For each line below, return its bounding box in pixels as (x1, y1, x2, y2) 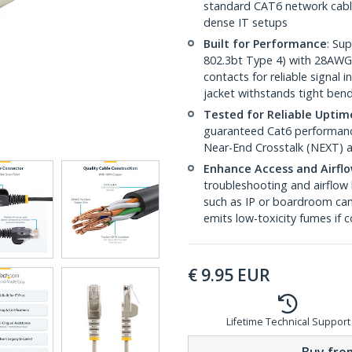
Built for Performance (203, 36, 327, 51)
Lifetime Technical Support (225, 315, 350, 328)
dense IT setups (203, 15, 288, 30)
